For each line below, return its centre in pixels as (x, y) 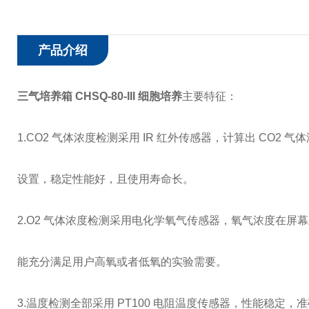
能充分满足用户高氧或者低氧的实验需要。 (122, 262)
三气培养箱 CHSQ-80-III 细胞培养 (100, 96)
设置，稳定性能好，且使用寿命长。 (106, 179)
